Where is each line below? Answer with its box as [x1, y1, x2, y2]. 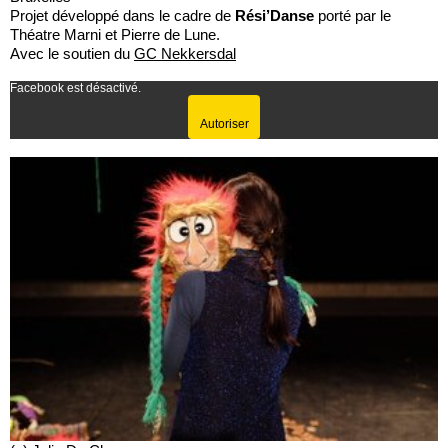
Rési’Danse [235, 6, 314, 24]
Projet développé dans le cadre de [10, 6, 235, 24]
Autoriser [199, 116, 249, 131]
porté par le [314, 6, 391, 24]
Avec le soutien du [10, 44, 134, 62]
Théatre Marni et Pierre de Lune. [10, 25, 220, 43]
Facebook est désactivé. [10, 80, 141, 95]
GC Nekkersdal [134, 44, 236, 62]
